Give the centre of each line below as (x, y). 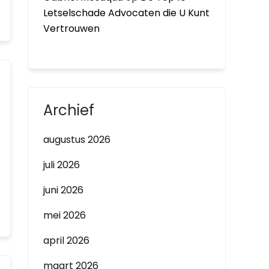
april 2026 (66, 240)
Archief (69, 110)
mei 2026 (65, 215)
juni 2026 (63, 190)
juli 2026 (62, 165)
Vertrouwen (71, 29)
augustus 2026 (77, 140)
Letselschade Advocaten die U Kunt (126, 13)
